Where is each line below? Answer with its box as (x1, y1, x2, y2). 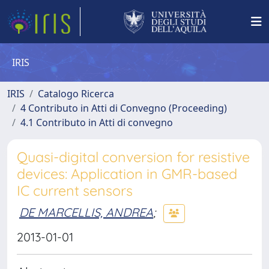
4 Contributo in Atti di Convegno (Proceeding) (20, 101, 227, 115)
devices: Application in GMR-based (17, 165, 237, 183)
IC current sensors (17, 182, 133, 199)
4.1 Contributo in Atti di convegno (20, 116, 173, 129)
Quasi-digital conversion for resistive (17, 148, 250, 166)
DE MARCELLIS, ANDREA (19, 204, 153, 220)
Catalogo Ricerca (38, 87, 114, 100)
